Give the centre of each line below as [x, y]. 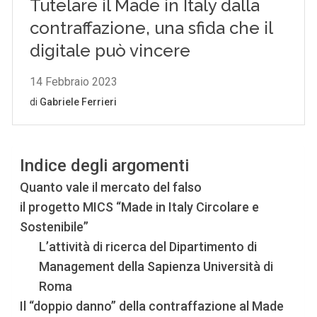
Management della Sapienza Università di [156, 266]
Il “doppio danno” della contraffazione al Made [152, 306]
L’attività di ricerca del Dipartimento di [148, 246]
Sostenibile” [54, 226]
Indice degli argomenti [105, 165]
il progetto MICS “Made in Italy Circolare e [140, 207]
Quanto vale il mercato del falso [111, 187]
